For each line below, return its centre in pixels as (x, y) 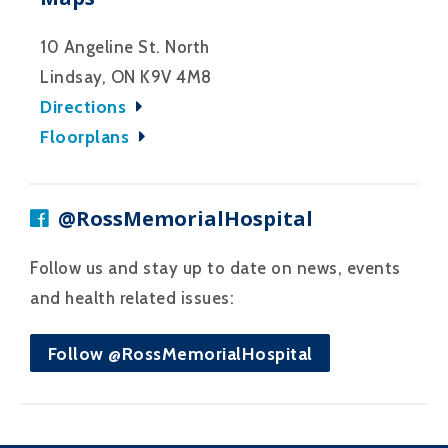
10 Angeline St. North (125, 46)
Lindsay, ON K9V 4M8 (126, 76)
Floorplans (87, 136)
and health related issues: (132, 297)
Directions (85, 106)
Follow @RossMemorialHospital (180, 353)
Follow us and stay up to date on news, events (215, 267)
